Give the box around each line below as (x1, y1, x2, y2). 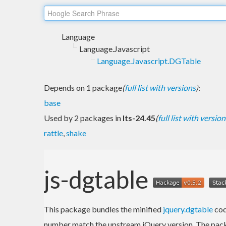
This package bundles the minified (44, 204, 163, 214)
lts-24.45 (123, 112, 155, 123)
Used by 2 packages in (44, 112, 123, 123)
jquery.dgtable (163, 204, 213, 214)
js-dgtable (44, 164, 153, 194)
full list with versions (125, 82, 196, 92)
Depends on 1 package (44, 82, 122, 92)
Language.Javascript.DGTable (97, 55, 201, 66)
